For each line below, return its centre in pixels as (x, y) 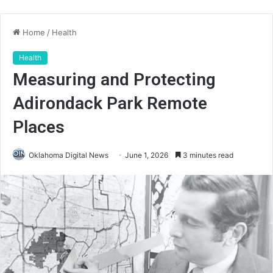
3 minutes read (207, 155)
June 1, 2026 (147, 155)
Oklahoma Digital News (69, 155)
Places (39, 127)
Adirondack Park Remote (110, 103)
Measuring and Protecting (114, 80)
